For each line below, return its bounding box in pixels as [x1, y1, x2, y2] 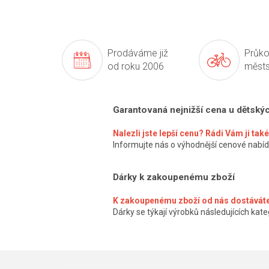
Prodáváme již [107, 47, 168, 59]
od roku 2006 [107, 61, 164, 73]
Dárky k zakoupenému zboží [113, 172, 235, 183]
